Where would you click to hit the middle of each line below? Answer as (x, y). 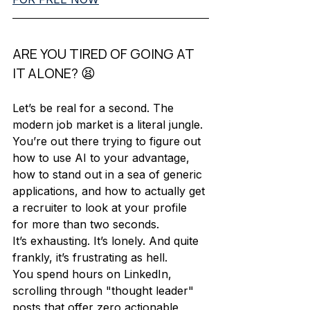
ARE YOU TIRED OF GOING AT (104, 54)
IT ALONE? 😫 (54, 73)
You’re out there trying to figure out (108, 141)
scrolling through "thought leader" (105, 291)
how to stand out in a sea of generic (109, 174)
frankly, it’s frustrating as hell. (92, 257)
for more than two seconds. (88, 224)
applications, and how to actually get (110, 191)
